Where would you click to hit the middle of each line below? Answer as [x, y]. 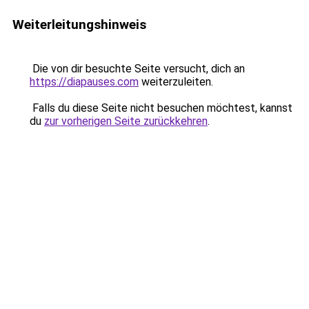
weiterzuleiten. [176, 82]
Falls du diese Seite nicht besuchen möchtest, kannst [161, 108]
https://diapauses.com [84, 82]
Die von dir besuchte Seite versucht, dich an [137, 69]
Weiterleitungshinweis [79, 24]
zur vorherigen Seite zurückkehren [126, 121]
